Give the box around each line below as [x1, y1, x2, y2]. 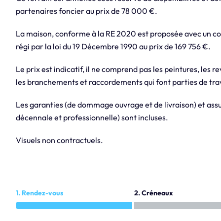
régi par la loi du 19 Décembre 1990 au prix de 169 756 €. [15, 41, 211, 52]
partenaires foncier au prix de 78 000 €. [15, 6, 157, 16]
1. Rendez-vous [15, 188, 63, 198]
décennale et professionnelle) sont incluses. [15, 112, 168, 123]
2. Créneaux [134, 188, 173, 198]
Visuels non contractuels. [15, 135, 103, 146]
